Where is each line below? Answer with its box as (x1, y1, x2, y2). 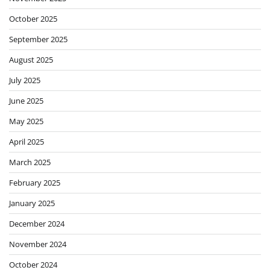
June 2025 (9, 95, 43, 106)
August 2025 (9, 54, 53, 65)
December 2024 (9, 218, 64, 229)
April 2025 (9, 136, 44, 147)
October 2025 (9, 13, 57, 24)
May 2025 (9, 115, 43, 127)
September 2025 (9, 33, 67, 45)
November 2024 (9, 238, 66, 250)
